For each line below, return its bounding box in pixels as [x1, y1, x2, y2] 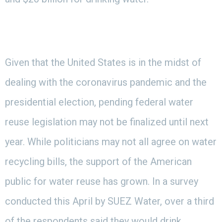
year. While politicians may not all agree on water [5, 135, 217, 148]
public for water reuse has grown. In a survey [5, 175, 198, 187]
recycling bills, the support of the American [5, 155, 192, 167]
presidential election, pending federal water [5, 96, 193, 108]
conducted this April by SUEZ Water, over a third [5, 195, 214, 207]
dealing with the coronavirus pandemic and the [5, 76, 207, 88]
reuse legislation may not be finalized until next [5, 115, 209, 128]
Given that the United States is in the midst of [5, 56, 201, 68]
